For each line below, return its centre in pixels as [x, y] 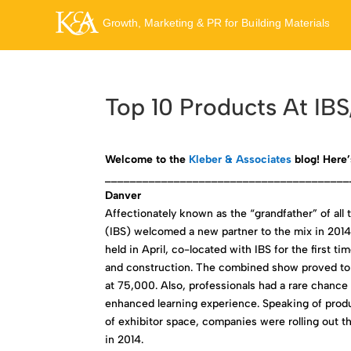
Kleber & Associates [241, 159]
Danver [123, 195]
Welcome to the [147, 159]
